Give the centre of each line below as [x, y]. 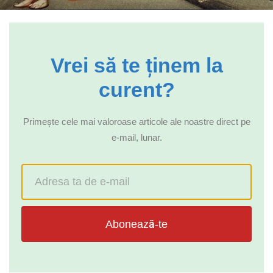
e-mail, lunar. [136, 138]
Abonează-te [136, 224]
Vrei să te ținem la [136, 65]
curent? [136, 90]
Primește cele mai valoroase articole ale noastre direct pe [136, 122]
